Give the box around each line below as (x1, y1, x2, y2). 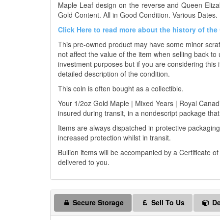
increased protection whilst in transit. (58, 133, 171, 142)
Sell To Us (149, 197, 185, 207)
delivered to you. (58, 157, 110, 167)
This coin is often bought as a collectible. (58, 83, 184, 93)
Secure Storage (71, 197, 124, 207)
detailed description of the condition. (58, 69, 170, 79)
